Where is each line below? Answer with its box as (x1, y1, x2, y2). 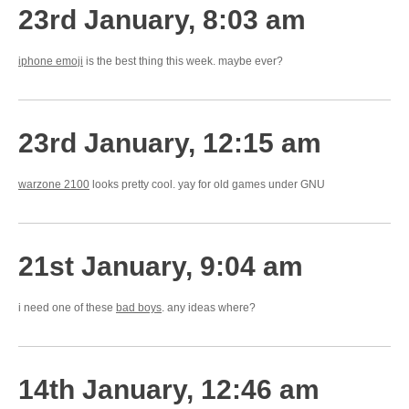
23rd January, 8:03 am (18, 5, 306, 35)
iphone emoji (18, 55, 83, 68)
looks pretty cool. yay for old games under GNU (89, 178, 325, 191)
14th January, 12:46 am (18, 374, 320, 404)
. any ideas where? (162, 301, 256, 314)
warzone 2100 (18, 178, 89, 191)
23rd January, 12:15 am (18, 128, 321, 158)
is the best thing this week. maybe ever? (83, 55, 283, 68)
